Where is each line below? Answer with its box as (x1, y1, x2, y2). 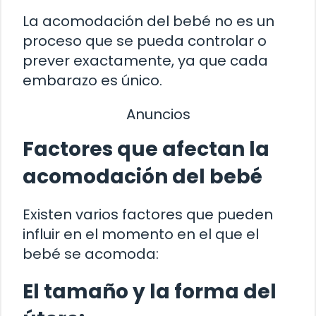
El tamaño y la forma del (23, 277, 276, 305)
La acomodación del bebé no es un (23, 11, 274, 32)
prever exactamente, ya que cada (23, 51, 268, 71)
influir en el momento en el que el (23, 224, 259, 244)
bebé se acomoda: (23, 243, 159, 264)
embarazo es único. (23, 71, 162, 91)
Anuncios (126, 104, 190, 125)
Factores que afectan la (23, 135, 269, 163)
